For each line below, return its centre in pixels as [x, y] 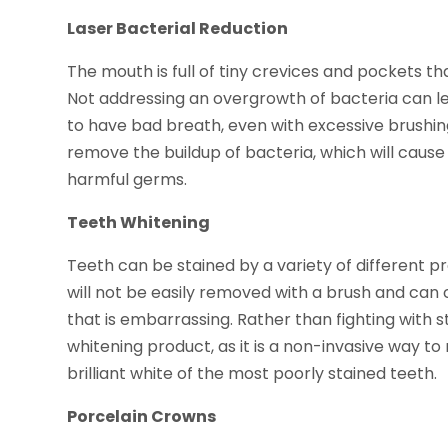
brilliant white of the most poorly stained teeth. [252, 374]
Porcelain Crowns [142, 417]
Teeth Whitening [139, 223]
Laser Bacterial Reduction [178, 29]
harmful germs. [127, 180]
